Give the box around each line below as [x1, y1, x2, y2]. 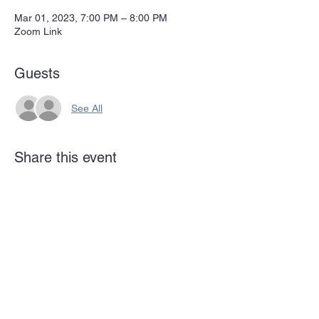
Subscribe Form [61, 244, 167, 258]
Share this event [14, 149, 117, 166]
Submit [94, 299, 134, 314]
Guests [14, 65, 60, 82]
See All [71, 102, 103, 114]
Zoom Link [14, 26, 62, 37]
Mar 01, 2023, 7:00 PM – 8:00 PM [14, 12, 167, 23]
